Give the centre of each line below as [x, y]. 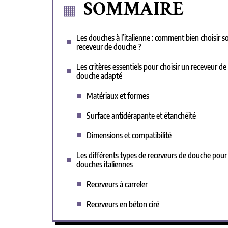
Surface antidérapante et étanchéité [141, 116]
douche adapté [99, 76]
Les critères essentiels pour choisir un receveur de [151, 67]
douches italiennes [105, 164]
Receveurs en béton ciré [123, 204]
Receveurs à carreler [117, 184]
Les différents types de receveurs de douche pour [152, 155]
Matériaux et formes [118, 96]
